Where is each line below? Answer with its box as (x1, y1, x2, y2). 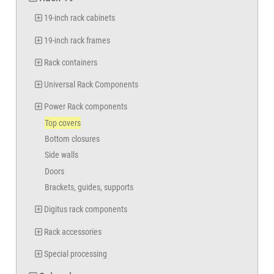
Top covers (45, 117, 81, 128)
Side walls (45, 150, 79, 160)
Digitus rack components (44, 204, 128, 215)
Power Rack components (44, 102, 128, 112)
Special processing (44, 248, 108, 259)
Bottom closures (45, 134, 100, 144)
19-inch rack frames (44, 35, 111, 45)
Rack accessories (44, 226, 102, 237)
